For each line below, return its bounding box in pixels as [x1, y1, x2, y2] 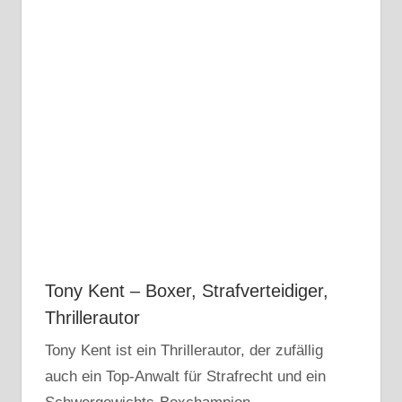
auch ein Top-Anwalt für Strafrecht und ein [44, 368, 326, 386]
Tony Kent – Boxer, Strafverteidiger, [44, 281, 328, 301]
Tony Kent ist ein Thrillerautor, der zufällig [44, 342, 323, 360]
